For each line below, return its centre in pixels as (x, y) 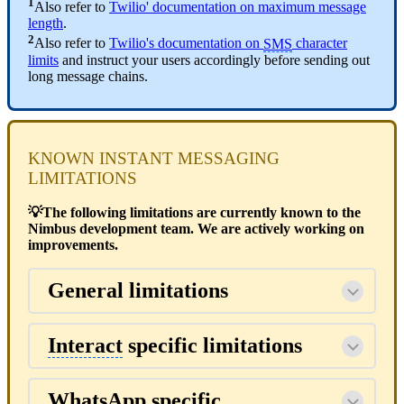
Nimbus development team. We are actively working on (196, 229)
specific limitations (212, 346)
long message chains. (88, 76)
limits (43, 60)
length (46, 23)
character (320, 43)
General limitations (138, 291)
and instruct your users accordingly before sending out (214, 60)
